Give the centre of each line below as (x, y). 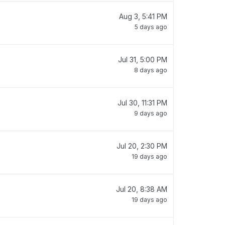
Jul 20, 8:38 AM (142, 189)
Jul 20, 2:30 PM (142, 146)
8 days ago (151, 70)
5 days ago (151, 27)
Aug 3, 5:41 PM (143, 16)
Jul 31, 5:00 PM (143, 60)
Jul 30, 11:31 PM (142, 103)
